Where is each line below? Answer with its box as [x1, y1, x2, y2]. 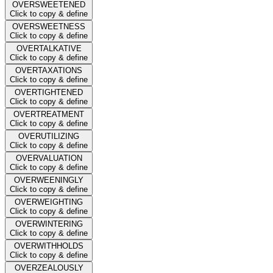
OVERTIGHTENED [15, 87, 83, 97]
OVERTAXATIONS [15, 65, 82, 75]
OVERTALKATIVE [16, 43, 82, 53]
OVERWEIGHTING [15, 197, 83, 207]
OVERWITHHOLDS [14, 241, 83, 250]
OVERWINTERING [15, 219, 83, 229]
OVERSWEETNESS [12, 21, 85, 31]
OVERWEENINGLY [14, 175, 83, 185]
